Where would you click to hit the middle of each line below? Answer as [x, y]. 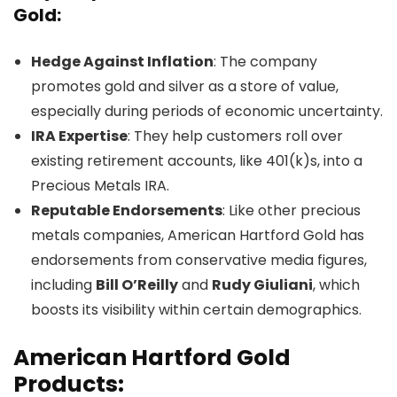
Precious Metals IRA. [100, 185]
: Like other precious [292, 210]
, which [336, 284]
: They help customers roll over [235, 136]
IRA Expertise [79, 136]
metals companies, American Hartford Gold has [198, 235]
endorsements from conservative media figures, [199, 260]
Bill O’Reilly [137, 284]
